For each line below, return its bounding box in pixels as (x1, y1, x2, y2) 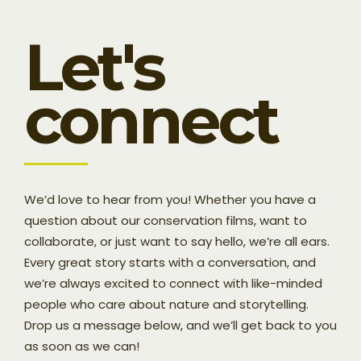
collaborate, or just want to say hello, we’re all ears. (24, 232, 330, 250)
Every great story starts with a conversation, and (24, 253, 316, 271)
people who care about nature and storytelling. (24, 295, 309, 313)
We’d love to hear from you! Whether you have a (24, 190, 316, 208)
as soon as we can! (24, 337, 139, 355)
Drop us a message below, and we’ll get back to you (24, 316, 337, 334)
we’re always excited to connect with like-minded (24, 274, 322, 292)
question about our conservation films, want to (24, 211, 307, 229)
